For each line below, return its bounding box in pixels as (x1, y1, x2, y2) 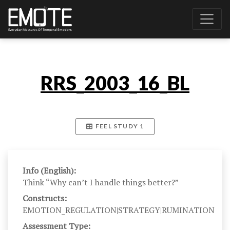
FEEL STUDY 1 (92, 122, 144, 130)
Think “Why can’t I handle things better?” (22, 177, 179, 188)
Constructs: (22, 193, 67, 204)
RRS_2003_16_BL (41, 71, 189, 95)
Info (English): (22, 165, 76, 177)
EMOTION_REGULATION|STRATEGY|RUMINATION (22, 204, 215, 216)
